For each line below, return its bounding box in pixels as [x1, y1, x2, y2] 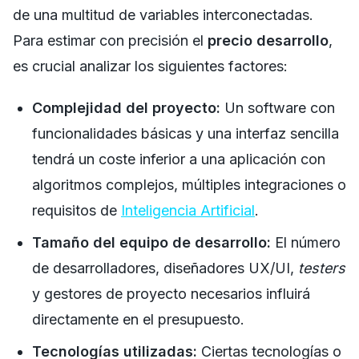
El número [271, 233, 341, 251]
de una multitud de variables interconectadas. [13, 6, 313, 23]
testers [298, 259, 345, 276]
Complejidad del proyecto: [32, 99, 220, 116]
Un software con [220, 99, 335, 116]
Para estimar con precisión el [13, 31, 208, 49]
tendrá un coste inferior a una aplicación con [32, 150, 325, 167]
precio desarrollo [208, 31, 329, 49]
